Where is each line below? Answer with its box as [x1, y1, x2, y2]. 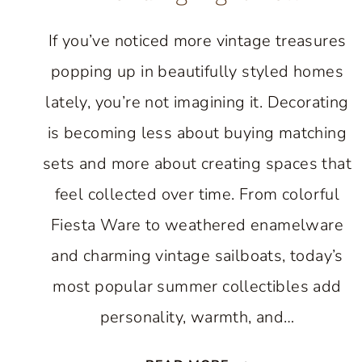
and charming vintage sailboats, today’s [51, 245, 343, 267]
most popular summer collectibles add [53, 276, 342, 297]
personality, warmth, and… [99, 306, 295, 328]
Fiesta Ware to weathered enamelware [51, 214, 343, 236]
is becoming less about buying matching [47, 122, 347, 144]
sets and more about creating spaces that [43, 153, 351, 175]
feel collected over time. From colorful [54, 183, 340, 205]
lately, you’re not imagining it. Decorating [45, 91, 349, 113]
